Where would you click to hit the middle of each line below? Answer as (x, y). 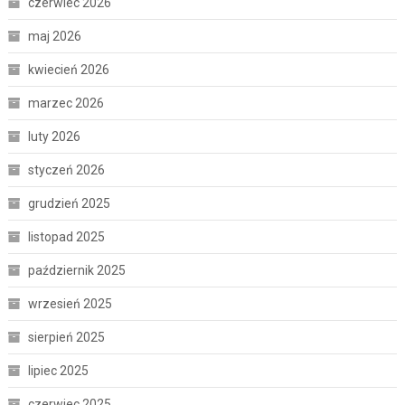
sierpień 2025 (66, 337)
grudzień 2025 (69, 203)
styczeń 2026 (66, 170)
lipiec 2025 (58, 370)
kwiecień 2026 (68, 69)
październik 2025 (76, 270)
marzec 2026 (66, 103)
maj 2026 (54, 36)
